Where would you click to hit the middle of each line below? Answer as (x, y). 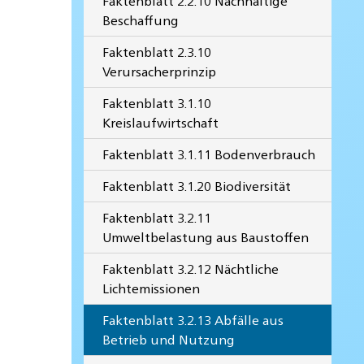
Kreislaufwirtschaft (161, 122)
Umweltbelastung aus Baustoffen (206, 236)
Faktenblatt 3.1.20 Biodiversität (197, 185)
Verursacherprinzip (160, 71)
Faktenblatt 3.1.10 (157, 102)
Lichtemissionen (152, 288)
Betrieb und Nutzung (169, 339)
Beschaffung (141, 19)
